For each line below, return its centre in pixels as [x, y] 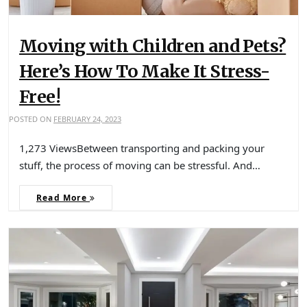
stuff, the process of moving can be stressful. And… [140, 165]
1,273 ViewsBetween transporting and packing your [142, 148]
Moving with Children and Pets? [153, 46]
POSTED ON [31, 119]
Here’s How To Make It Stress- [144, 72]
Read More [63, 198]
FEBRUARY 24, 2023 [87, 119]
